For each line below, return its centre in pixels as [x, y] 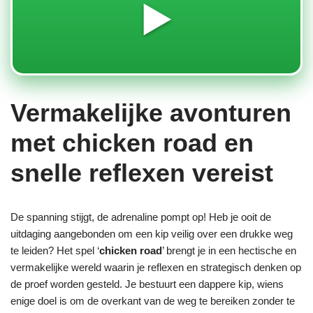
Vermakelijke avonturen [151, 113]
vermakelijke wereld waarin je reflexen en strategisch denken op [156, 267]
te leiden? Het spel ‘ [55, 250]
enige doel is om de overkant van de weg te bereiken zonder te [153, 301]
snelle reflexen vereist [142, 173]
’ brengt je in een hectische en [229, 250]
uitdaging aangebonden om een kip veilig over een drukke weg [152, 234]
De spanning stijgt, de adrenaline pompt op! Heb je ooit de [141, 217]
